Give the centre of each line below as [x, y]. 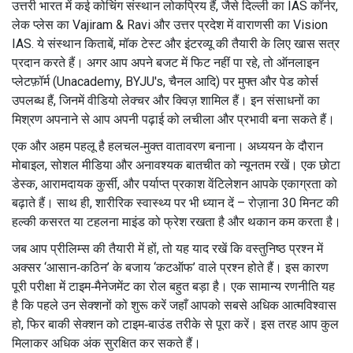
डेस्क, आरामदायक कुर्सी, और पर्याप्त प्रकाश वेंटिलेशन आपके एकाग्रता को [175, 184]
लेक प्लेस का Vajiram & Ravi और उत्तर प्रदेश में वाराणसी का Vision [170, 24]
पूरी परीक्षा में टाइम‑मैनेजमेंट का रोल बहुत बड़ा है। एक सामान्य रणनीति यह [173, 286]
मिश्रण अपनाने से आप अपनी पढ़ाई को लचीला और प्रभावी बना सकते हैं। [173, 119]
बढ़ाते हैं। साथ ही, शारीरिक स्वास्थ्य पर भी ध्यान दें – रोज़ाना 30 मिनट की [175, 203]
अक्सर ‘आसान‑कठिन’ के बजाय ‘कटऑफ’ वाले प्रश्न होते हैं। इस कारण [170, 267]
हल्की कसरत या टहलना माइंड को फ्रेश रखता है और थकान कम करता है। [176, 221]
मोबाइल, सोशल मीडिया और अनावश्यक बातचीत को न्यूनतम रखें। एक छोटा [176, 165]
